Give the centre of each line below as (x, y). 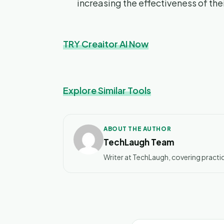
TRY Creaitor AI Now (106, 44)
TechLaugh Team (139, 142)
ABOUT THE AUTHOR (137, 129)
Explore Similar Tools (107, 90)
